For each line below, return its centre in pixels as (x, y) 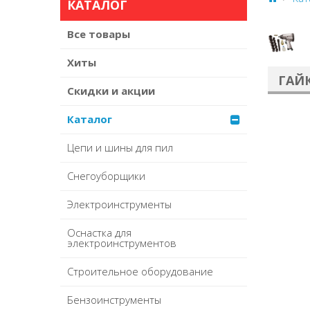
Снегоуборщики (106, 176)
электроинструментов (122, 243)
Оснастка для (99, 233)
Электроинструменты (119, 204)
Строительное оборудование (140, 272)
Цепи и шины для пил (120, 148)
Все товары (99, 34)
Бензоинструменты (114, 300)
